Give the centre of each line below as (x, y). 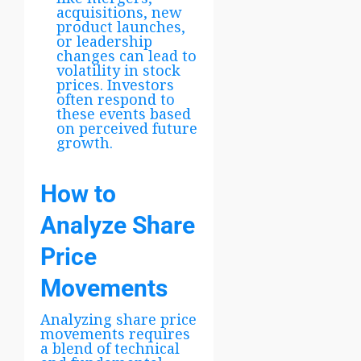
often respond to (116, 99)
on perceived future (127, 128)
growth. (85, 142)
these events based (124, 113)
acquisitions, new (119, 12)
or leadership (104, 41)
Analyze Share (118, 225)
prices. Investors (115, 84)
